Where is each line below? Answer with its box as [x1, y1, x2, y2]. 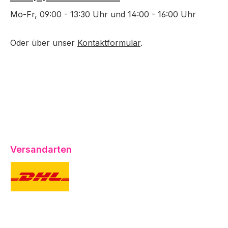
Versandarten [10, 144, 72, 155]
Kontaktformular [77, 38, 140, 48]
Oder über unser [10, 38, 77, 48]
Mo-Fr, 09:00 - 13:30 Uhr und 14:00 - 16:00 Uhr [10, 9, 196, 19]
